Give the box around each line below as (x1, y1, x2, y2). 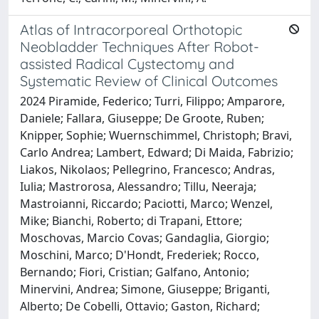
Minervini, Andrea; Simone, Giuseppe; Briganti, (20, 281, 270, 297)
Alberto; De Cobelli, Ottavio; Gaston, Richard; (20, 298, 260, 314)
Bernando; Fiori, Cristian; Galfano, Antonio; (20, 263, 249, 280)
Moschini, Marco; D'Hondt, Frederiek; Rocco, (20, 246, 259, 263)
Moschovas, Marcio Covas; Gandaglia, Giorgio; (20, 229, 269, 246)
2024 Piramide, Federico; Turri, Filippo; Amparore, (20, 93, 285, 109)
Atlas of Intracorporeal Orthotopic (20, 20, 242, 38)
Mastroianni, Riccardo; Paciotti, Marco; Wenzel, (20, 195, 273, 211)
